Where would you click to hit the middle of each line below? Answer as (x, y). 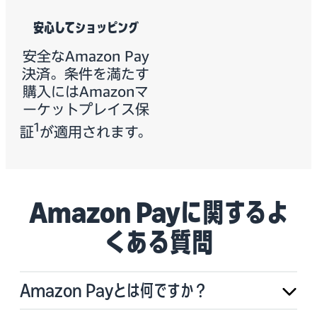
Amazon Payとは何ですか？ (114, 291)
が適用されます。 (96, 132)
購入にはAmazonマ (86, 92)
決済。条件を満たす (86, 74)
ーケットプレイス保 (86, 109)
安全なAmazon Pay (86, 56)
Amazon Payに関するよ (158, 213)
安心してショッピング (86, 28)
